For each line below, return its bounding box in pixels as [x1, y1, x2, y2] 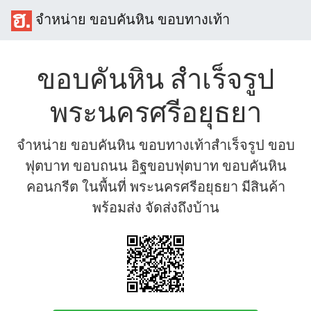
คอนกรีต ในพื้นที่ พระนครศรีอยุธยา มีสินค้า [26, 178, 285, 194]
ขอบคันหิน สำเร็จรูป [37, 63, 274, 94]
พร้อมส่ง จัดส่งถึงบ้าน [92, 199, 219, 215]
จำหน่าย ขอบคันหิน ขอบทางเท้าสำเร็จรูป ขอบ [16, 137, 295, 153]
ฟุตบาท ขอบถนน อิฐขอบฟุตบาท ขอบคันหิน [24, 158, 287, 174]
